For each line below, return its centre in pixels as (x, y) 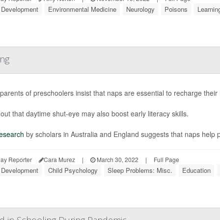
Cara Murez (59, 159)
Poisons (176, 9)
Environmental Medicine (82, 9)
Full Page (166, 159)
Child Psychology (73, 170)
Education (196, 170)
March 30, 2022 (117, 159)
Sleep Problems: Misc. (140, 170)
